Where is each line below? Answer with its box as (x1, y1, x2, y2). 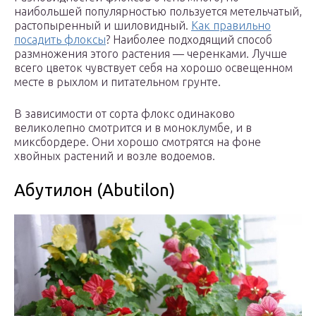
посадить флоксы (14, 33, 106, 47)
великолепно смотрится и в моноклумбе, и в (14, 121, 252, 135)
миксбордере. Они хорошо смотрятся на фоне (14, 135, 261, 149)
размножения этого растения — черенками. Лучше (14, 47, 287, 61)
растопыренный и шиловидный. (14, 19, 191, 32)
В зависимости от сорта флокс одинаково (14, 107, 235, 121)
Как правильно (191, 19, 271, 32)
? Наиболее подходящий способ (106, 33, 272, 47)
